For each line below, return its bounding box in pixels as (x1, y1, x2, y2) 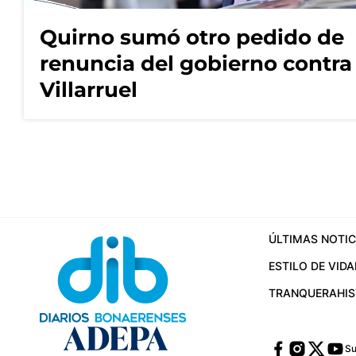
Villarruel (40, 77, 137, 103)
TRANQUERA (268, 285, 337, 300)
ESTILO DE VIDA (268, 258, 354, 273)
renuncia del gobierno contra (40, 51, 352, 77)
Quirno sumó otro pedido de (40, 25, 344, 51)
